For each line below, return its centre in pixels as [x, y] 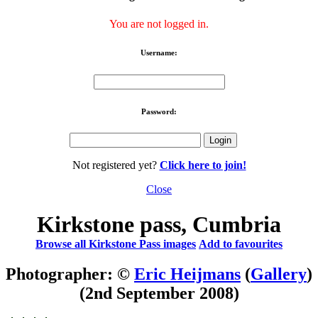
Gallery [279, 274]
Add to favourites [241, 243]
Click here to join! [203, 165]
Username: [159, 52]
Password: [159, 111]
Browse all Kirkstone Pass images [116, 243]
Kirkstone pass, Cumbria [159, 224]
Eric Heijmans [187, 274]
